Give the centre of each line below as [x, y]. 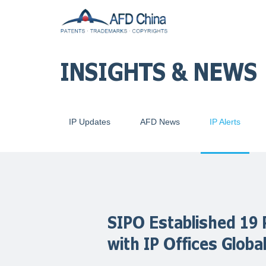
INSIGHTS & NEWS [158, 71]
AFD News [160, 122]
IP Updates [89, 122]
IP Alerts [225, 122]
